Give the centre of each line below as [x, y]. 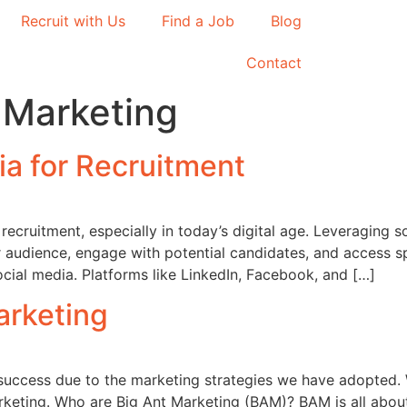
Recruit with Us [73, 21]
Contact [273, 63]
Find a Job [198, 21]
